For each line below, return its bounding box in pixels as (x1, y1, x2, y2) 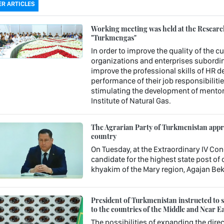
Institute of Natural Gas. (90, 95, 171, 105)
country (90, 130, 116, 141)
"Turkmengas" (90, 32, 136, 42)
